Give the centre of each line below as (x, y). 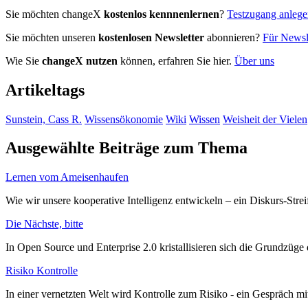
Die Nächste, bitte (44, 224)
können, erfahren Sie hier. (176, 60)
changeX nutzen (80, 60)
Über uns (254, 60)
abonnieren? (233, 37)
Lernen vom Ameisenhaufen (67, 177)
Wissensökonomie (124, 119)
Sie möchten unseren (52, 37)
